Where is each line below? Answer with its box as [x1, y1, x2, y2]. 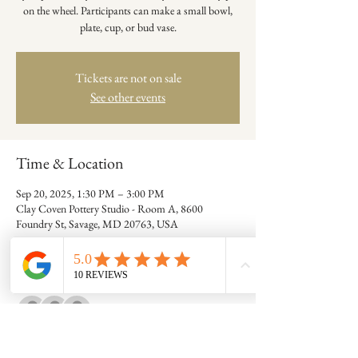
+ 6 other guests [102, 302, 169, 317]
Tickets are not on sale [74, 70, 181, 86]
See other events [90, 89, 165, 105]
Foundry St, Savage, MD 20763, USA [16, 217, 178, 231]
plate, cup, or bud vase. [79, 20, 177, 34]
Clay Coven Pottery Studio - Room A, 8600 [16, 201, 203, 216]
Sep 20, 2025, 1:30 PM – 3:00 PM [16, 186, 165, 201]
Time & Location [16, 153, 124, 173]
